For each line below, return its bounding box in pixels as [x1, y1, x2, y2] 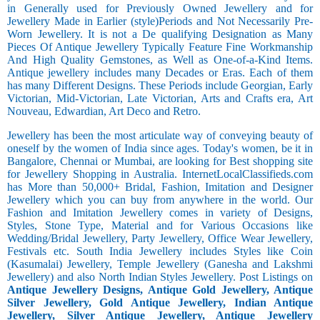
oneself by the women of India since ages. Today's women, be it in [7, 142, 313, 155]
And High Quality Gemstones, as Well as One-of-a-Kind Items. [7, 54, 313, 66]
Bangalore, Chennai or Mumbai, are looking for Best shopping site [7, 155, 313, 168]
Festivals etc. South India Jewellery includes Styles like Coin [7, 245, 313, 258]
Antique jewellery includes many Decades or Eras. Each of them [7, 66, 313, 79]
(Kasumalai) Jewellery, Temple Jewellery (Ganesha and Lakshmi [7, 258, 313, 271]
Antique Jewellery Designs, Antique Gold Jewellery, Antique [7, 284, 313, 296]
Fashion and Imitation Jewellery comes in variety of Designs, [7, 206, 313, 219]
